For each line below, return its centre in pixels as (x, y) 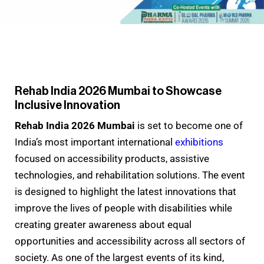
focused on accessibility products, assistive (112, 158)
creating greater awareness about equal (103, 224)
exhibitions (199, 142)
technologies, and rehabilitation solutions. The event (130, 175)
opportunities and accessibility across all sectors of (130, 241)
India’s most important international (95, 142)
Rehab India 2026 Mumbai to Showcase (118, 91)
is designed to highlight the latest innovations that (126, 191)
